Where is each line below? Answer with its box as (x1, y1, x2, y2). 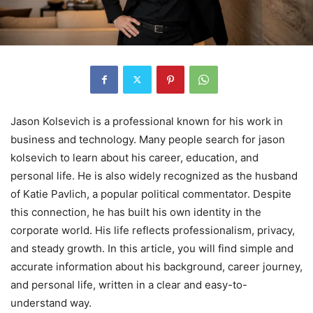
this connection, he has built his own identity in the (10, 205, 261, 219)
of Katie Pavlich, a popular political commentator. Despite (10, 187, 291, 201)
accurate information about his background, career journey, (10, 259, 303, 273)
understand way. (10, 296, 92, 310)
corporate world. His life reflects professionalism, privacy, (10, 223, 295, 237)
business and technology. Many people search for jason (10, 132, 285, 146)
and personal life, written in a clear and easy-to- (10, 277, 247, 291)
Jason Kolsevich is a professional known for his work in (10, 114, 283, 128)
